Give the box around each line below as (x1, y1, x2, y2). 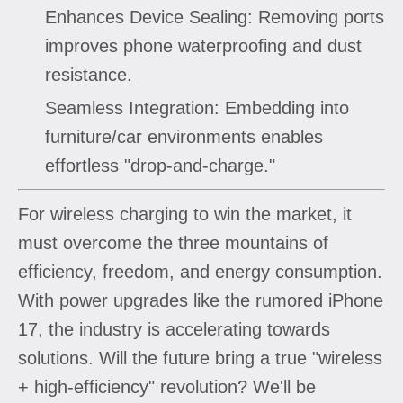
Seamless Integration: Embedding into (45, 97, 349, 118)
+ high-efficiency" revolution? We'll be (18, 376, 316, 397)
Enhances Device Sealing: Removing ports (45, 6, 384, 27)
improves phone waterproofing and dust (45, 35, 362, 56)
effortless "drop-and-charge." (45, 155, 275, 175)
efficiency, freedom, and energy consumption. (18, 261, 382, 282)
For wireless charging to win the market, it (18, 203, 352, 224)
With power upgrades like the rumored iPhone (18, 290, 383, 310)
